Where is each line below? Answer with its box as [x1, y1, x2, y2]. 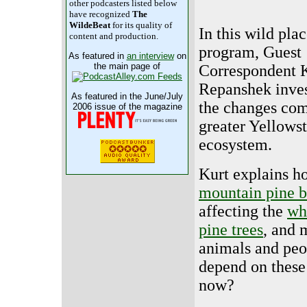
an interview [126, 51, 174, 61]
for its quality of [110, 20, 172, 30]
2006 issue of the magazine [72, 101, 182, 112]
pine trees [199, 220, 263, 238]
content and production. [69, 31, 158, 41]
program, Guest [199, 42, 302, 61]
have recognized [69, 9, 132, 19]
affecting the [199, 201, 287, 220]
